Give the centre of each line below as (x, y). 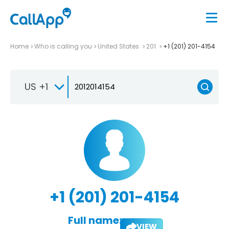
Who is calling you (63, 46)
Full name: (95, 220)
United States (119, 46)
